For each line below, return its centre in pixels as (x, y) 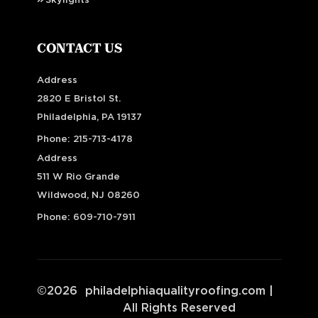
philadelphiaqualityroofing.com (175, 291)
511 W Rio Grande (78, 177)
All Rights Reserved (179, 308)
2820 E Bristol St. (78, 99)
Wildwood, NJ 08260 (88, 196)
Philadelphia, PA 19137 (89, 118)
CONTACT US (79, 48)
